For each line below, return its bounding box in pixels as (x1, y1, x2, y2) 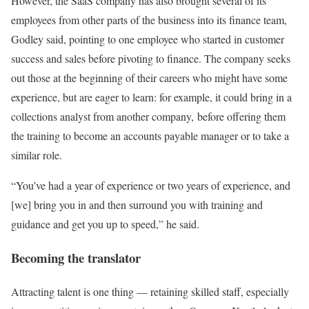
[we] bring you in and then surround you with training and (11, 197, 263, 212)
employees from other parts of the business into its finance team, (11, 12, 287, 28)
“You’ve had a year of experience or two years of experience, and (11, 178, 290, 193)
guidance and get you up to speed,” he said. (11, 217, 199, 232)
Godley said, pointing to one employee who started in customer (11, 32, 284, 47)
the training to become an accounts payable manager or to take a (11, 128, 289, 143)
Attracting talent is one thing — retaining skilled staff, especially (11, 283, 289, 299)
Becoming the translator (11, 248, 148, 268)
